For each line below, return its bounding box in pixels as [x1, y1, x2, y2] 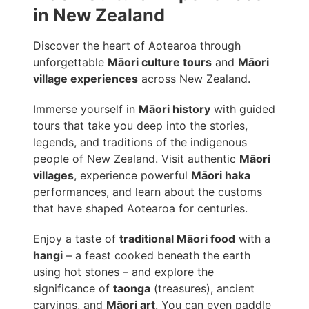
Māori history [139, 102, 210, 117]
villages [33, 168, 74, 183]
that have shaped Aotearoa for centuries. [33, 201, 248, 216]
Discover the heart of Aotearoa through [33, 39, 241, 53]
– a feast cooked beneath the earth [63, 248, 250, 263]
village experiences [33, 72, 138, 86]
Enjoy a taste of [33, 232, 119, 246]
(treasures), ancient [150, 281, 255, 296]
